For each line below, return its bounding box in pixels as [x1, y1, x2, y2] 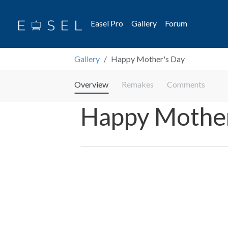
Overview [74, 79, 109, 89]
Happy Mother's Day [111, 54, 185, 64]
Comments [167, 79, 206, 89]
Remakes [122, 79, 154, 89]
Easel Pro [91, 18, 124, 28]
